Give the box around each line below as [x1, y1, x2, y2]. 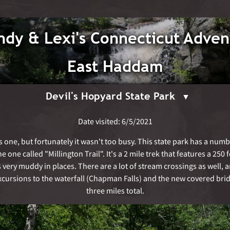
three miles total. [86, 185, 144, 196]
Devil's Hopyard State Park [45, 90, 175, 102]
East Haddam [67, 57, 163, 75]
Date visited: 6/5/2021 [78, 116, 152, 126]
